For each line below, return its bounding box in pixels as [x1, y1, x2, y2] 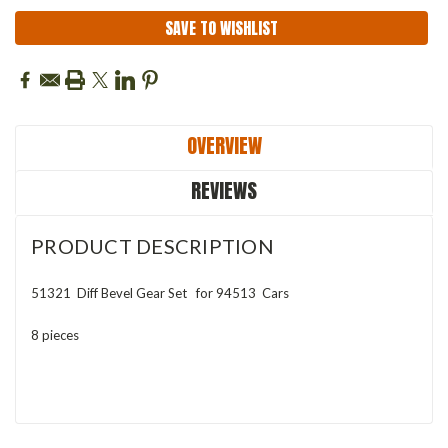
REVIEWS [191, 174, 257, 206]
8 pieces [31, 326, 79, 343]
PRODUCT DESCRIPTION [31, 233, 274, 258]
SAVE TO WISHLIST [165, 15, 278, 40]
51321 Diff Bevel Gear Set [31, 284, 196, 301]
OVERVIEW [186, 129, 262, 161]
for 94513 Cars [196, 284, 295, 301]
